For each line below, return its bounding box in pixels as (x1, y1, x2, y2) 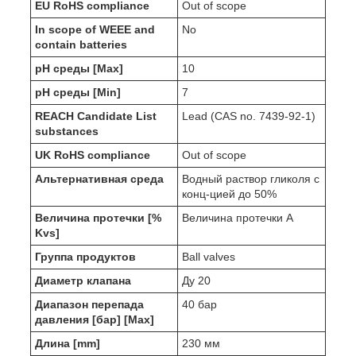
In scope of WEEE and (35, 23, 155, 37)
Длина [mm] (35, 337, 100, 350)
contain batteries (35, 38, 127, 52)
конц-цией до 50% (182, 188, 277, 201)
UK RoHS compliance (35, 149, 150, 162)
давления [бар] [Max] (35, 313, 154, 327)
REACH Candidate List (35, 110, 157, 123)
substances (35, 125, 99, 138)
